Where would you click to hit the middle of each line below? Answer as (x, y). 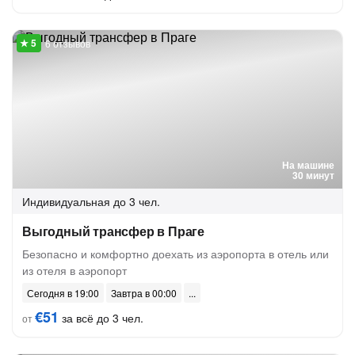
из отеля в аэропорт (74, 270)
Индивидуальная (66, 201)
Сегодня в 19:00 (63, 293)
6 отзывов (68, 43)
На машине (308, 165)
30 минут (313, 175)
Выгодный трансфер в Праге (114, 231)
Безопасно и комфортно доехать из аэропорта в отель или (176, 254)
